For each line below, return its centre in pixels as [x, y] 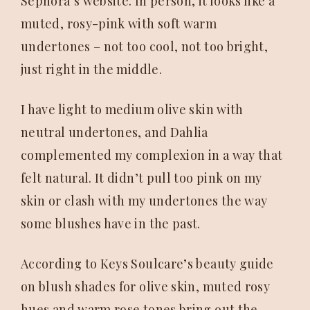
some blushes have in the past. [111, 224]
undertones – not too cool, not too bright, [145, 47]
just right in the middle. [91, 70]
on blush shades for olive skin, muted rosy [146, 287]
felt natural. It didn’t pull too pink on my [142, 178]
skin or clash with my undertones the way [144, 201]
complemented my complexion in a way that [152, 155]
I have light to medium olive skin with [132, 110]
